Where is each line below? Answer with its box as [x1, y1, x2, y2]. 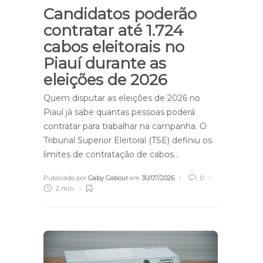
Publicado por [43, 173, 88, 182]
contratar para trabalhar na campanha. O [43, 120, 207, 131]
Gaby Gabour [88, 173, 128, 182]
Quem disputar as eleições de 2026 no [43, 92, 200, 103]
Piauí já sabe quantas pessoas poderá [43, 106, 195, 117]
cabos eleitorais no [43, 37, 184, 56]
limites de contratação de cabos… [43, 149, 179, 160]
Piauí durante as [43, 53, 166, 73]
